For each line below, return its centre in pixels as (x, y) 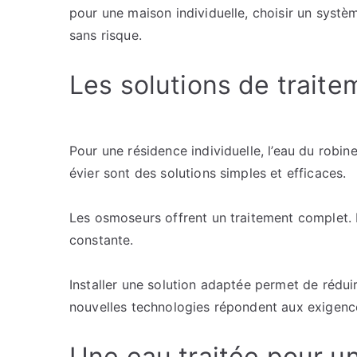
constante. (102, 240)
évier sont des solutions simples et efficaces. (208, 173)
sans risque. (106, 35)
